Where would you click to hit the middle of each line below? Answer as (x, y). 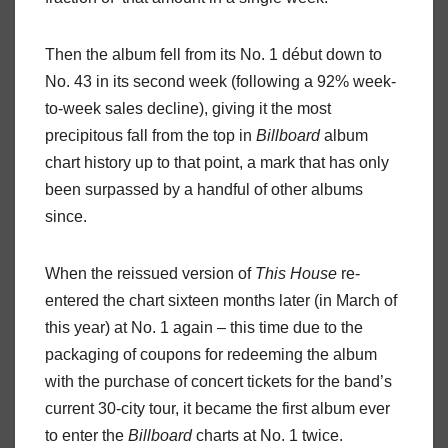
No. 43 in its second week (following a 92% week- (220, 82)
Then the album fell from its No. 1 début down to (213, 55)
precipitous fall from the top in (150, 136)
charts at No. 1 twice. (267, 436)
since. (66, 217)
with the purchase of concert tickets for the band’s (218, 382)
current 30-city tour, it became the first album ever (217, 409)
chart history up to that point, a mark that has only (217, 163)
